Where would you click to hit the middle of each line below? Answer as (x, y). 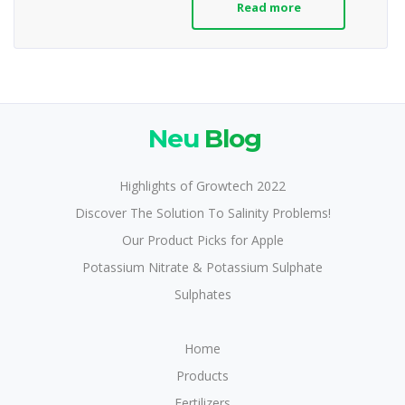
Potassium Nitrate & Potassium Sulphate (202, 267)
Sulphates (202, 294)
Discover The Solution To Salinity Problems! (202, 212)
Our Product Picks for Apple (202, 240)
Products (202, 375)
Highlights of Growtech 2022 (202, 185)
